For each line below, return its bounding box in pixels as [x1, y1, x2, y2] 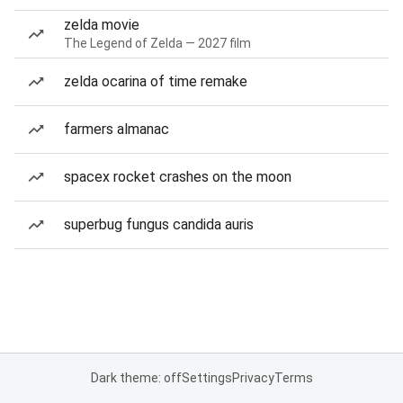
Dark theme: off [90, 371, 182, 385]
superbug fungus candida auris [64, 216, 254, 233]
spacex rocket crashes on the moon [64, 168, 291, 185]
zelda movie [64, 16, 139, 33]
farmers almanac [64, 121, 169, 138]
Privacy [231, 371, 274, 385]
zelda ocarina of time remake [64, 73, 247, 90]
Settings [181, 371, 232, 385]
